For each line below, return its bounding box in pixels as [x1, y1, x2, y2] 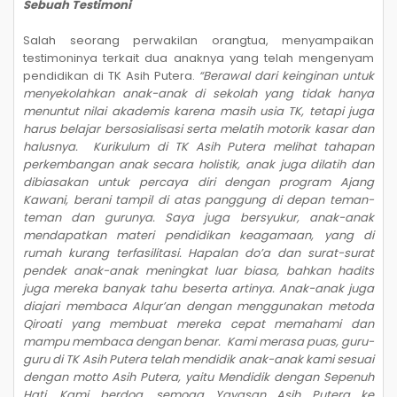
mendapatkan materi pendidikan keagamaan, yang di [23, 227, 374, 244]
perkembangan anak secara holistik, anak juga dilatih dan [23, 156, 374, 173]
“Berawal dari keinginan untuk [198, 67, 374, 84]
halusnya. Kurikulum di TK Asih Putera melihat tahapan [23, 138, 374, 155]
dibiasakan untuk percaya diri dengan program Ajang [23, 174, 374, 191]
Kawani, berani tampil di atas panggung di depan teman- [23, 191, 374, 208]
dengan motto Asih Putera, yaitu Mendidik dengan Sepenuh [23, 369, 374, 385]
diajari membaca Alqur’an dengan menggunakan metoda [23, 298, 374, 315]
